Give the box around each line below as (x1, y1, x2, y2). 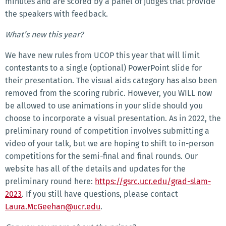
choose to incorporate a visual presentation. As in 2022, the (5, 114, 221, 124)
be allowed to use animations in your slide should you (5, 101, 203, 111)
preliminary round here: (5, 177, 95, 187)
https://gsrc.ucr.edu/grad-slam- (95, 177, 211, 187)
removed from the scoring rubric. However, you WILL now (5, 88, 212, 98)
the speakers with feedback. (5, 9, 108, 19)
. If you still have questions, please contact (22, 189, 178, 199)
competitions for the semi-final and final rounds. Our (5, 151, 198, 161)
